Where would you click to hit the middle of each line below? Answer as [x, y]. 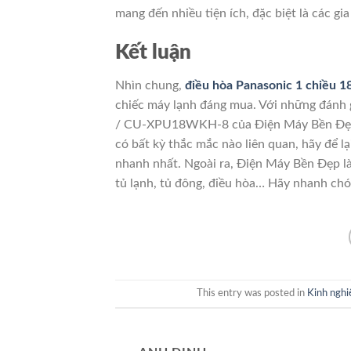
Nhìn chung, [150, 85]
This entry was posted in [251, 293]
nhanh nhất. [150, 163]
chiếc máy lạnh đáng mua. [187, 105]
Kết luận [153, 52]
